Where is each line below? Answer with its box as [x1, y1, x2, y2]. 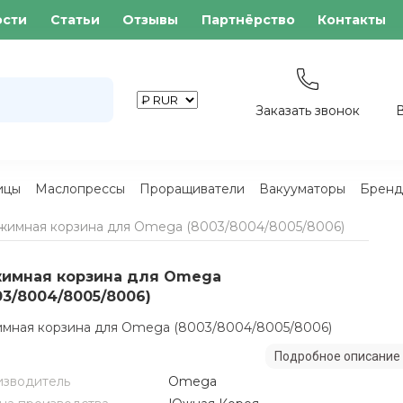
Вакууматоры [258, 181, 345, 197]
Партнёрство [201, 12, 295, 28]
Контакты [318, 12, 387, 28]
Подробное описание [273, 349, 400, 363]
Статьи [49, 12, 100, 28]
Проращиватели [139, 181, 245, 197]
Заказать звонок [255, 103, 360, 119]
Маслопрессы [34, 181, 125, 197]
